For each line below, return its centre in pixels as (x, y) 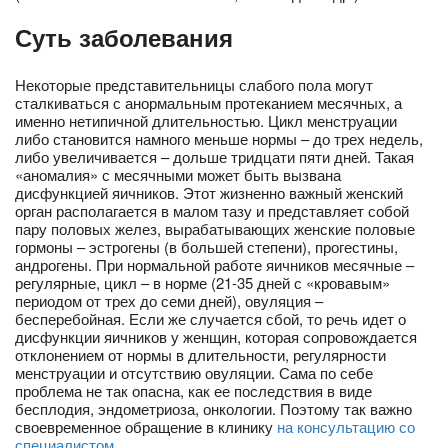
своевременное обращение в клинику (146, 426)
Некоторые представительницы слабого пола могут (194, 84)
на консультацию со (346, 426)
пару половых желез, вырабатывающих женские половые (215, 228)
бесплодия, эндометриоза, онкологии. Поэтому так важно (213, 408)
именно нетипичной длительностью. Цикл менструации (206, 120)
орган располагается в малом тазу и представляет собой (212, 210)
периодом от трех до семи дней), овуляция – (169, 300)
